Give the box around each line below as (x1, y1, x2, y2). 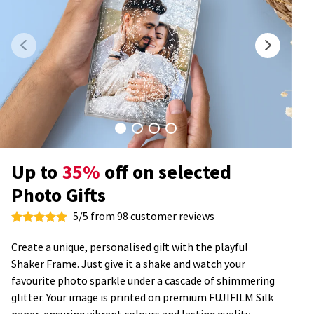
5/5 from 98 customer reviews (73, 209, 214, 224)
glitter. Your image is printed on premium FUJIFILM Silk (11, 290, 273, 305)
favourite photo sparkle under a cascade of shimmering (11, 273, 275, 288)
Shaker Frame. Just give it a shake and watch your (11, 257, 245, 271)
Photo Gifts (11, 182, 106, 208)
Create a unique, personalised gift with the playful (11, 240, 248, 254)
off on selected (100, 158, 231, 185)
